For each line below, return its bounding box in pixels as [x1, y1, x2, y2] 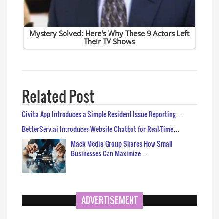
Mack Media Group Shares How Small [71, 138, 172, 149]
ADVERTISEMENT [81, 194, 138, 207]
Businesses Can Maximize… [71, 148, 148, 158]
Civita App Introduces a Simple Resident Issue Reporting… [22, 109, 182, 119]
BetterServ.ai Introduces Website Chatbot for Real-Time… [22, 123, 180, 134]
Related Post [22, 85, 94, 107]
